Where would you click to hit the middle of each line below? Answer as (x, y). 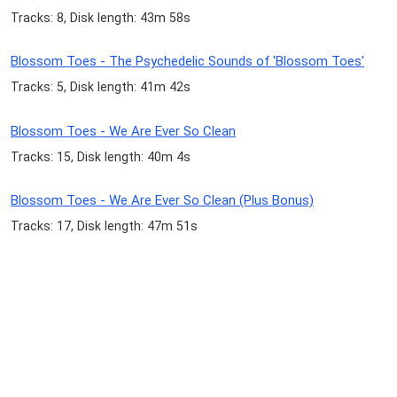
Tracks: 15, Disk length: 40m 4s (101, 156)
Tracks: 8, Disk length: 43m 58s (101, 18)
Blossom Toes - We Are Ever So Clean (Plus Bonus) (162, 200)
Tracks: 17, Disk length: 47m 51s (104, 226)
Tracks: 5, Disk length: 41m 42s (101, 87)
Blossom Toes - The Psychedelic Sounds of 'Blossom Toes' (187, 62)
